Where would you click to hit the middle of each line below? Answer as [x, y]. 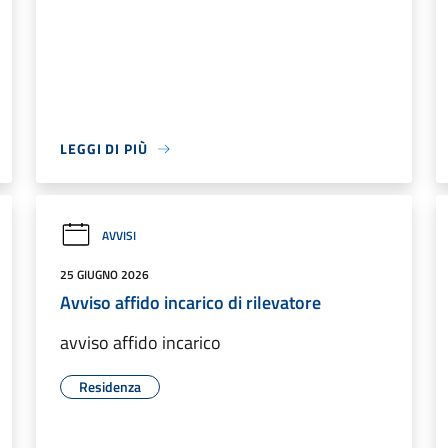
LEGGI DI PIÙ [104, 148]
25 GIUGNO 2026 [104, 274]
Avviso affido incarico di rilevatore [190, 302]
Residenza [110, 386]
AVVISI [119, 235]
